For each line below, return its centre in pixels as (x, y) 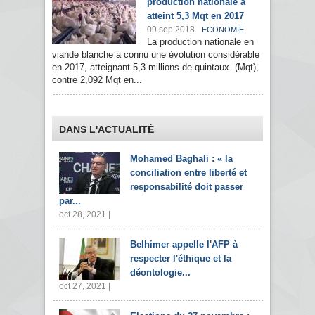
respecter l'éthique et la (181, 259)
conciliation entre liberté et (188, 173)
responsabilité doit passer (187, 187)
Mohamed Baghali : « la (181, 159)
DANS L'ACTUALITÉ (107, 130)
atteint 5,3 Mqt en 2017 (195, 16)
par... (70, 201)
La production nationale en (200, 42)
